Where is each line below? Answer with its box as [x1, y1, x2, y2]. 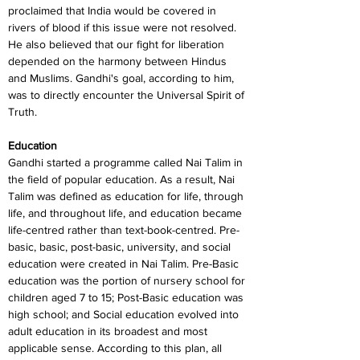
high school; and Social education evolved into [8, 308, 242, 321]
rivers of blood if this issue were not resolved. [8, 21, 239, 34]
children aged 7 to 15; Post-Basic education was [8, 291, 247, 304]
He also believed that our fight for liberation [8, 38, 227, 51]
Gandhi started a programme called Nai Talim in [8, 156, 246, 169]
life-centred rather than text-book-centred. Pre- [8, 223, 239, 236]
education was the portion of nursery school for [8, 274, 248, 287]
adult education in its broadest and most [8, 325, 211, 337]
